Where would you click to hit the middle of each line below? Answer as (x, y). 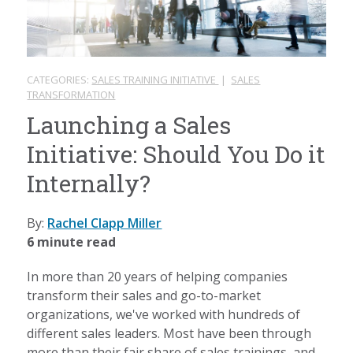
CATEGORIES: (59, 79)
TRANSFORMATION (71, 94)
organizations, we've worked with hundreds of (164, 314)
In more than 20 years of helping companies (158, 276)
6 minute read (72, 242)
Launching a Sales (129, 124)
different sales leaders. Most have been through (169, 333)
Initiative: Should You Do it (176, 154)
